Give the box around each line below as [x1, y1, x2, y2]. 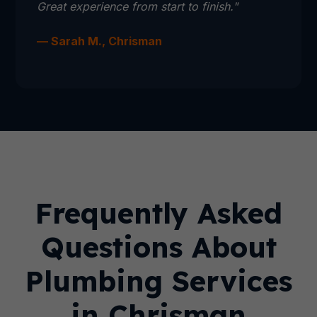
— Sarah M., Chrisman [37, 34, 163, 48]
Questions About [40, 229, 277, 265]
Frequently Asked [35, 195, 282, 231]
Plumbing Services [25, 263, 292, 299]
